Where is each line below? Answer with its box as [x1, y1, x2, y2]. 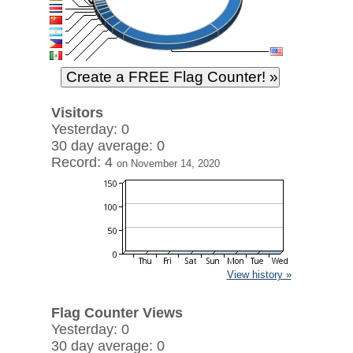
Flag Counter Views [50, 305, 183, 321]
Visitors [50, 105, 103, 121]
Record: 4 [50, 154, 117, 170]
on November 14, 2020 [116, 158, 220, 169]
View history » [226, 269, 292, 281]
